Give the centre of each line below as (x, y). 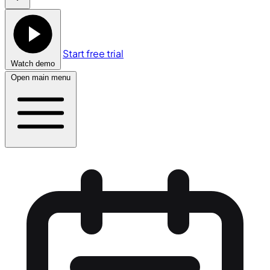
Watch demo (33, 64)
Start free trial (93, 53)
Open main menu (41, 77)
